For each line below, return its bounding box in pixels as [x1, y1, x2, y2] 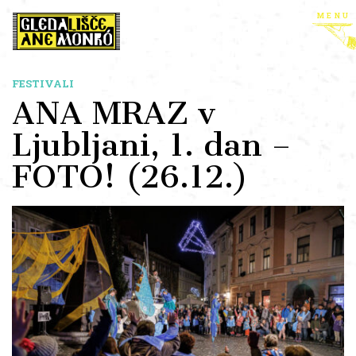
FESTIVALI [12, 76, 74, 91]
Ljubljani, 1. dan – [12, 126, 291, 164]
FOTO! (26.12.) [12, 158, 248, 195]
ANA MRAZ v [12, 95, 215, 132]
